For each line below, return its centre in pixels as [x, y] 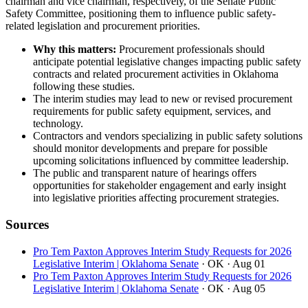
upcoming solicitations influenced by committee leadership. [161, 161]
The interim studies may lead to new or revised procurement [163, 99]
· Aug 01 [246, 263]
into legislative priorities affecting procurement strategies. [156, 198]
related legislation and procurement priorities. [103, 26]
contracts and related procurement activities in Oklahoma [156, 74]
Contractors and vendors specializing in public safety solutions [168, 136]
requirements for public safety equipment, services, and [152, 111]
